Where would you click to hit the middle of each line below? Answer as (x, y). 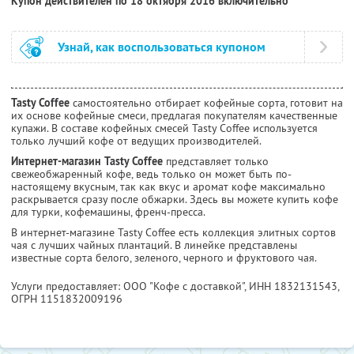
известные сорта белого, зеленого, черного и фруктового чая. (164, 258)
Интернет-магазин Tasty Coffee (87, 162)
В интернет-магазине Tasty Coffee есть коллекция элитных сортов (173, 233)
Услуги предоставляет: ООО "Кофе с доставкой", (130, 286)
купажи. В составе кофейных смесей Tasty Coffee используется (164, 128)
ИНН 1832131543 (293, 286)
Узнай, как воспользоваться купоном (162, 47)
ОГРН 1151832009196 (67, 299)
